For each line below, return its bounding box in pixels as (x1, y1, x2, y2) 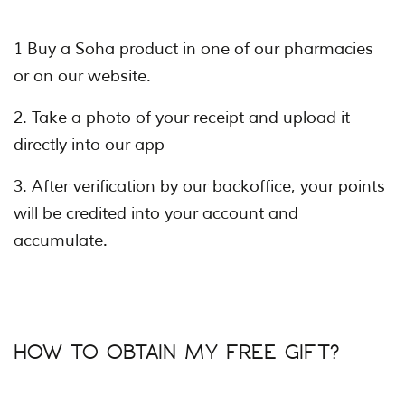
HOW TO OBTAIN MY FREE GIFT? (14, 341, 339, 364)
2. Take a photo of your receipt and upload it (14, 108, 350, 128)
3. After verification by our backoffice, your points (14, 176, 385, 197)
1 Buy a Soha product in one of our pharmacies (14, 39, 373, 60)
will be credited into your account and (14, 203, 298, 224)
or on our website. (14, 66, 151, 87)
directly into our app (14, 135, 165, 155)
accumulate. (14, 231, 108, 251)
